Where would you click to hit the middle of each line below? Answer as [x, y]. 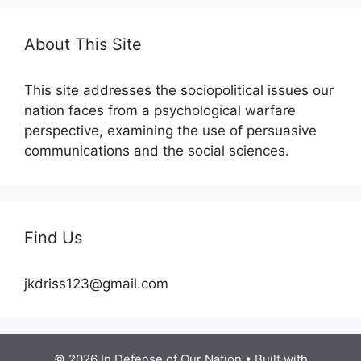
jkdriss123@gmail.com [96, 283]
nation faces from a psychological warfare [160, 110]
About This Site [83, 44]
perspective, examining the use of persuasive [170, 130]
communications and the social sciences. [157, 150]
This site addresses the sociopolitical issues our [179, 90]
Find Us [53, 237]
